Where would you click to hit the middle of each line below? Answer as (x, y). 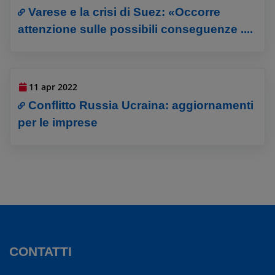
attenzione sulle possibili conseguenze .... (136, 29)
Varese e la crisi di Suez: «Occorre (125, 12)
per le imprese (58, 123)
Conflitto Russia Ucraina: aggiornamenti (141, 106)
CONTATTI (41, 251)
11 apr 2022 (53, 87)
